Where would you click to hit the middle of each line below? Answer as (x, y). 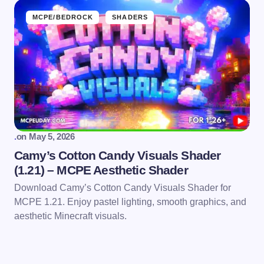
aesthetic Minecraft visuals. (70, 216)
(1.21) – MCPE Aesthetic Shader (101, 170)
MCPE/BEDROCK (63, 17)
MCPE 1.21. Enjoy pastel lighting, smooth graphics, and (130, 202)
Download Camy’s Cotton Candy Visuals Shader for (123, 188)
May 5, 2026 (52, 137)
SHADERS (130, 17)
